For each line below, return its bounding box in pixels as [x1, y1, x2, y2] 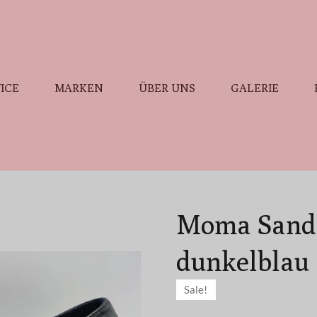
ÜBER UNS [139, 81, 196, 95]
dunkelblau [176, 246, 309, 277]
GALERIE [231, 81, 279, 95]
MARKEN [54, 81, 104, 95]
